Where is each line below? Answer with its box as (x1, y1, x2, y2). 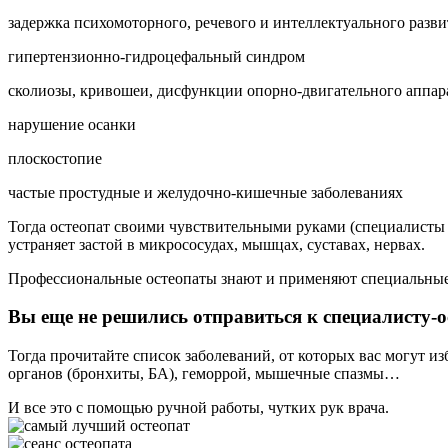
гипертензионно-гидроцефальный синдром (8, 47, 305, 65)
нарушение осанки (8, 115, 136, 133)
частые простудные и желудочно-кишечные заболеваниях (8, 183, 403, 201)
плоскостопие (8, 149, 102, 167)
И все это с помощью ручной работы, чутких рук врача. (8, 399, 389, 417)
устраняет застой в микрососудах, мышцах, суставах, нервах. (8, 235, 425, 253)
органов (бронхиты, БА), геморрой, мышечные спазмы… (8, 365, 400, 383)
